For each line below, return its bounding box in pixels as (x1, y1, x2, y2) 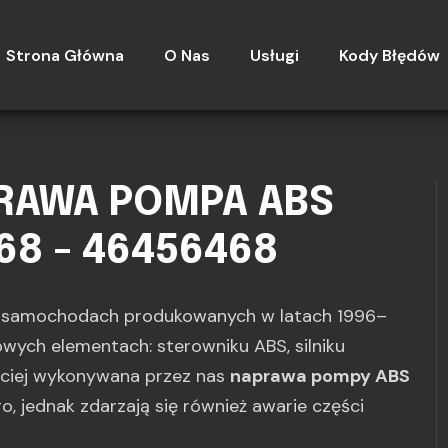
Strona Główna (5, 44, 124, 66)
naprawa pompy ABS (230, 364, 410, 388)
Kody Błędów (338, 44, 440, 66)
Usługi (249, 44, 299, 66)
